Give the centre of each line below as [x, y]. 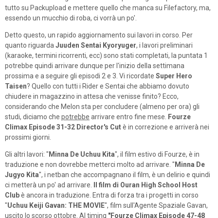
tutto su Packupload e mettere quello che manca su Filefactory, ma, [108, 8]
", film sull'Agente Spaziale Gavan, [156, 205]
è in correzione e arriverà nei [165, 127]
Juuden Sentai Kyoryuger [96, 45]
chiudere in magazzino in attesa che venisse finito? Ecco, [92, 96]
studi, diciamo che [33, 117]
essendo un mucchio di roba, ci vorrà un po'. [71, 18]
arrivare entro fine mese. [129, 117]
